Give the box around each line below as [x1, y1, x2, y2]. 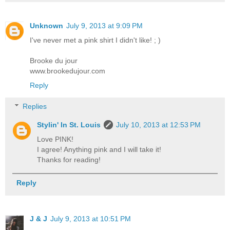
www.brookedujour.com [30, 66, 105, 75]
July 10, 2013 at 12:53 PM [116, 121, 201, 129]
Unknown [30, 21, 63, 30]
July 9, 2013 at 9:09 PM [66, 21, 143, 30]
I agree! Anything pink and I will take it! [37, 145, 162, 154]
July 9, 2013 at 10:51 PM [50, 215, 131, 223]
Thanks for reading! [37, 156, 101, 164]
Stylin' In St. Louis [37, 121, 101, 129]
